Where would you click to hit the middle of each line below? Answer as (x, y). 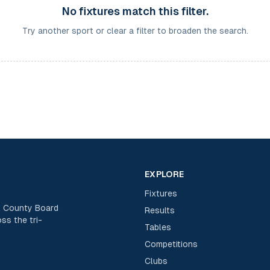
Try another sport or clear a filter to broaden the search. (135, 31)
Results (160, 210)
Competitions (171, 244)
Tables (158, 227)
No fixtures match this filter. (135, 11)
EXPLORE (165, 174)
